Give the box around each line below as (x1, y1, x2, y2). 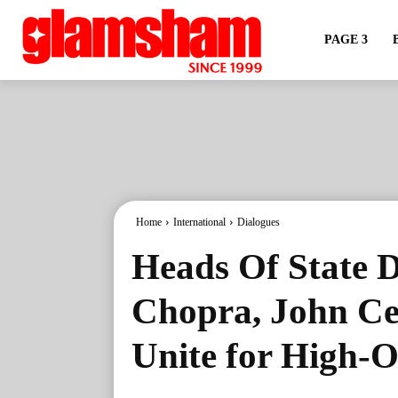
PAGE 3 (323, 33, 368, 46)
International (173, 216, 226, 228)
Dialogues (237, 216, 280, 228)
